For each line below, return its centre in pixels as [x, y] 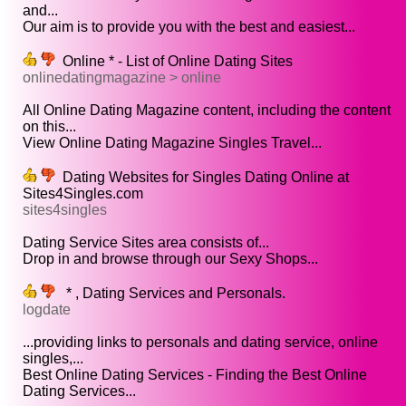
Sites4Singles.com [83, 194]
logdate [47, 310]
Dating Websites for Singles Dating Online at [202, 178]
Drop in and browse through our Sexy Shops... [170, 259]
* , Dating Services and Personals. [170, 294]
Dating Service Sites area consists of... [146, 243]
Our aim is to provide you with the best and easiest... [189, 27]
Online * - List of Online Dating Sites [174, 62]
